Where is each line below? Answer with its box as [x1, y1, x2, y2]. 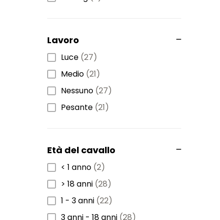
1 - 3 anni [61, 194, 94, 206]
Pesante [61, 101, 93, 113]
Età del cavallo [47, 143, 115, 156]
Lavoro [47, 33, 79, 46]
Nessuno [61, 84, 93, 96]
